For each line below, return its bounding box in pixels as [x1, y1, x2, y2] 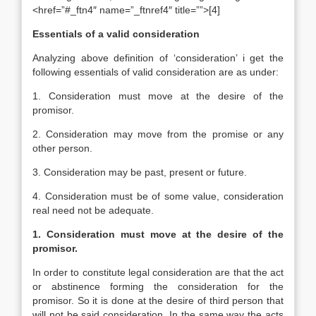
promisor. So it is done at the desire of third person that [32, 295, 284, 306]
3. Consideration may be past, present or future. [32, 166, 247, 178]
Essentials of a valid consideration [32, 28, 200, 39]
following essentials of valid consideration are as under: [32, 66, 279, 78]
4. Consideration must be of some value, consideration [32, 190, 284, 202]
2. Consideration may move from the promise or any [32, 128, 284, 140]
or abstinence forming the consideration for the [32, 281, 284, 292]
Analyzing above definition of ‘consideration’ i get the [32, 52, 284, 63]
